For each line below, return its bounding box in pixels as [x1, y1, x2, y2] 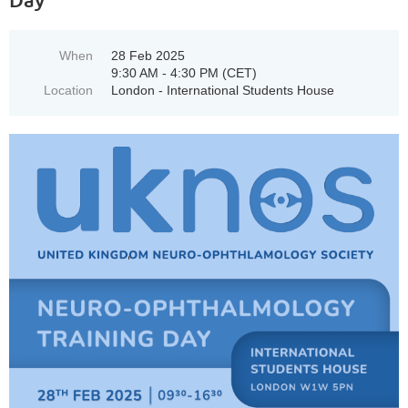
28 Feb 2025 [111, 47, 185, 63]
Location [44, 82, 93, 97]
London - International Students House [111, 82, 334, 97]
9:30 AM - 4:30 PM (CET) [111, 65, 257, 80]
